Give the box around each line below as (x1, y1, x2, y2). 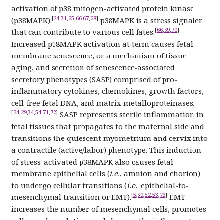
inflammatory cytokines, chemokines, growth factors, (11, 85, 204, 96)
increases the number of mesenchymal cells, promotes (11, 203, 206, 214)
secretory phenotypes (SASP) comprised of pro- (11, 74, 177, 84)
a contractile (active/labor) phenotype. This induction (11, 144, 201, 155)
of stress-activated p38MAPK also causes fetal (11, 156, 173, 166)
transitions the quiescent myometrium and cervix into (11, 133, 208, 143)
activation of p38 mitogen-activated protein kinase (11, 3, 194, 13)
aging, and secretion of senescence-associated (11, 62, 175, 72)
